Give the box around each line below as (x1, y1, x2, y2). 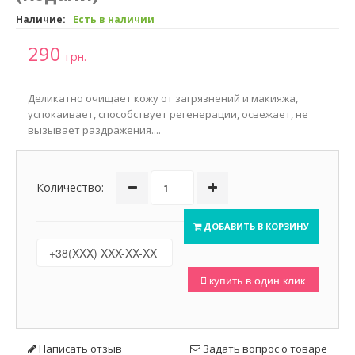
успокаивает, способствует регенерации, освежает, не (28, 107, 308, 121)
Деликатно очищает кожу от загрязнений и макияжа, (28, 91, 298, 105)
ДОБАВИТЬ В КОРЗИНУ (201, 220, 309, 232)
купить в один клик (206, 272, 305, 288)
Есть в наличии (73, 13, 155, 26)
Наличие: (16, 13, 68, 26)
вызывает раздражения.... (28, 123, 161, 137)
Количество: (36, 180, 104, 195)
